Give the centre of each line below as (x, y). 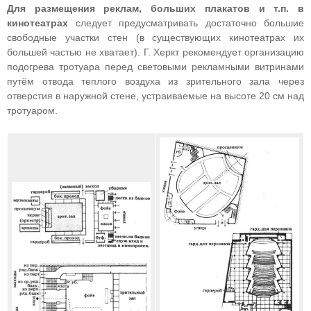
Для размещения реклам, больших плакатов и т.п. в (155, 8)
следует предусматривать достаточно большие (186, 23)
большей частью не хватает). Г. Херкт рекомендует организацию (155, 52)
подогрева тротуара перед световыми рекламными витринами (155, 67)
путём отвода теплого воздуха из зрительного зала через (155, 81)
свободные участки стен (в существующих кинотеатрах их (155, 37)
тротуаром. (32, 110)
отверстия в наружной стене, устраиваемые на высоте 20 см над (155, 96)
